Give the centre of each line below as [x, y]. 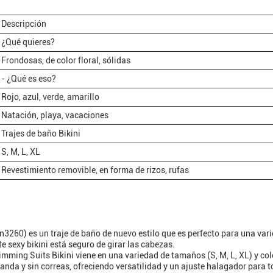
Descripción [24, 24]
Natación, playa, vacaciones [55, 115]
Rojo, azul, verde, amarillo [50, 97]
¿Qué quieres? [28, 42]
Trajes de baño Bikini [41, 133]
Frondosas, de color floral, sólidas [66, 60]
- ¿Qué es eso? [29, 79]
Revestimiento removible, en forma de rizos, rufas [95, 170]
